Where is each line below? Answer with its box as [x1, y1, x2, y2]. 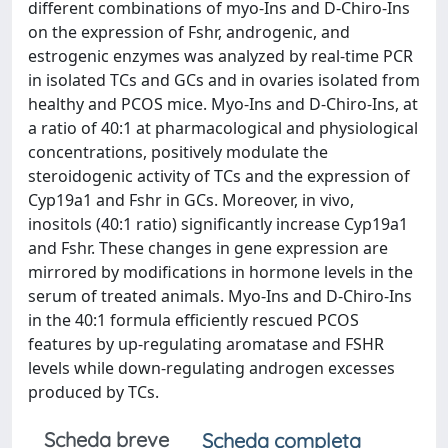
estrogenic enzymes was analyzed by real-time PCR [28, 45, 413, 67]
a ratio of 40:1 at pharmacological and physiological [28, 117, 418, 139]
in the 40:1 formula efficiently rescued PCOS [28, 309, 359, 331]
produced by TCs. [28, 381, 159, 403]
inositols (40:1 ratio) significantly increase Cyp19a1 [28, 213, 408, 235]
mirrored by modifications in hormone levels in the [28, 261, 413, 283]
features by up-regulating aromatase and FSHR [28, 333, 384, 355]
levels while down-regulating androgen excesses [28, 357, 395, 379]
